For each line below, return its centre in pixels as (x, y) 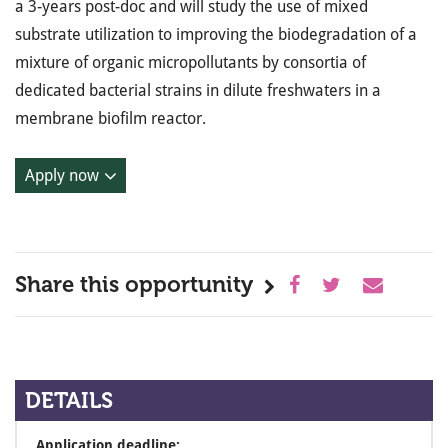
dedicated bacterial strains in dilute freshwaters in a (198, 90)
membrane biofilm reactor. (110, 118)
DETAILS (69, 400)
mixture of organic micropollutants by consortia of (190, 62)
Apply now (62, 175)
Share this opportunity (134, 284)
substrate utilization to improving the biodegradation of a (216, 34)
